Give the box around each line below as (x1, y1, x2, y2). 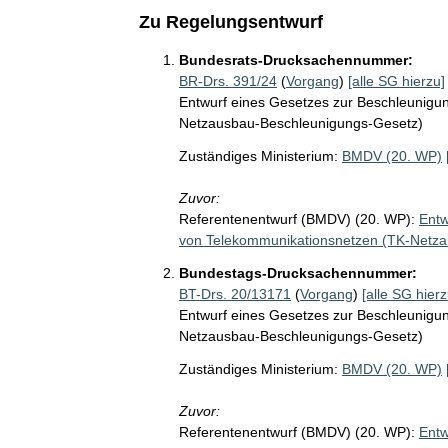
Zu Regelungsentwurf (138, 12, 323, 32)
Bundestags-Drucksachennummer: (178, 265, 417, 281)
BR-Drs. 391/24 (178, 73, 277, 89)
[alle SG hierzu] (347, 73, 445, 89)
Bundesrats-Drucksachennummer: (178, 52, 413, 68)
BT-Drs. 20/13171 (178, 286, 291, 302)
